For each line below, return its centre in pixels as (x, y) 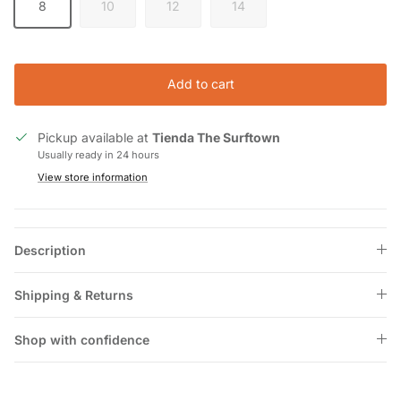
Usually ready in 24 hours (98, 154)
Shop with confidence (82, 339)
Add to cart (200, 84)
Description (50, 250)
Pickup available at (95, 137)
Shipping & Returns (74, 294)
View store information (93, 177)
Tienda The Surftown (216, 137)
